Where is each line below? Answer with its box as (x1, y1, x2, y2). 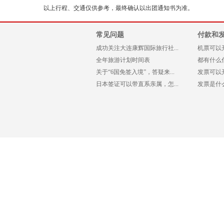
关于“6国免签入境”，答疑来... (96, 68, 174, 75)
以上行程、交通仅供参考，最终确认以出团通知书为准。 (43, 4, 193, 11)
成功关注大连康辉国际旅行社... (96, 44, 178, 51)
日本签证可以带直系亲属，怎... (96, 80, 178, 87)
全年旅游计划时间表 (96, 56, 150, 63)
